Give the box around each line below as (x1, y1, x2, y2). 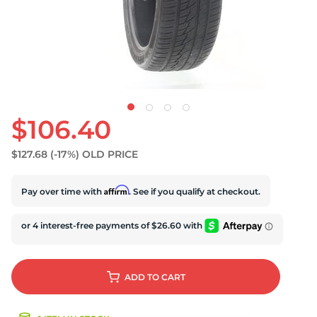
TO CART (146, 272, 185, 282)
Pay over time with (21, 185, 104, 197)
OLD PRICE (82, 148, 138, 161)
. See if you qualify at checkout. (129, 185, 260, 197)
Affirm (104, 184, 129, 195)
